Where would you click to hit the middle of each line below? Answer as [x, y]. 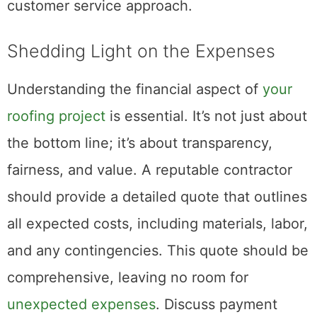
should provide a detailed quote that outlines [157, 196]
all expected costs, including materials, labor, [157, 223]
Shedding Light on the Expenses [141, 51]
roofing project [56, 116]
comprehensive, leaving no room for [128, 277]
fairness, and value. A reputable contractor [150, 169]
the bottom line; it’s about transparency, [140, 143]
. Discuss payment [217, 304]
